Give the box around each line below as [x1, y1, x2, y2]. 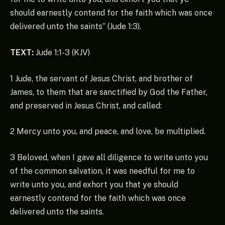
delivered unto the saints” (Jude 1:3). [10, 22, 141, 32]
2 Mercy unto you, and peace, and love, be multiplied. [10, 127, 205, 137]
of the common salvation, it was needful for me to [10, 166, 195, 176]
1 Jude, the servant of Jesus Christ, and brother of [10, 73, 193, 83]
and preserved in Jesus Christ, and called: [10, 100, 162, 110]
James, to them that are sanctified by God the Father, [10, 87, 207, 97]
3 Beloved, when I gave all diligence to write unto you [10, 152, 208, 162]
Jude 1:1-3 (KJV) [34, 48, 90, 58]
